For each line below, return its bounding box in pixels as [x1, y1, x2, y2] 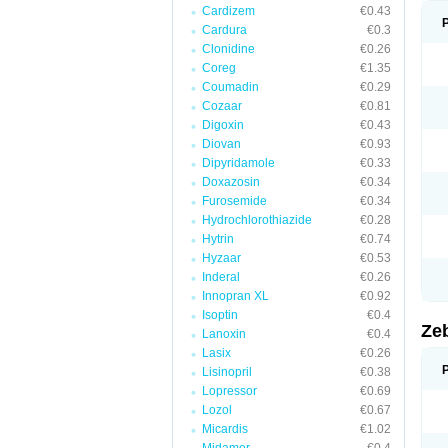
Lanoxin [202, 327, 246, 341]
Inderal [202, 270, 240, 284]
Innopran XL [202, 289, 269, 303]
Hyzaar [202, 251, 241, 265]
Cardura [202, 23, 247, 37]
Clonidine [202, 42, 255, 56]
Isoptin [202, 308, 238, 322]
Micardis [202, 422, 248, 436]
